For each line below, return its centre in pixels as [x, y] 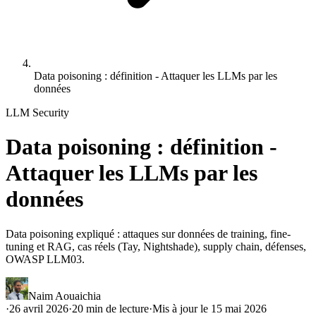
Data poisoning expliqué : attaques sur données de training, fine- [148, 233]
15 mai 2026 [239, 308]
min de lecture [116, 308]
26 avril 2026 [39, 308]
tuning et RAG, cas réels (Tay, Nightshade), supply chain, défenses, [156, 246]
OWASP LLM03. [45, 259]
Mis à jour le [182, 308]
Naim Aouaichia [65, 296]
